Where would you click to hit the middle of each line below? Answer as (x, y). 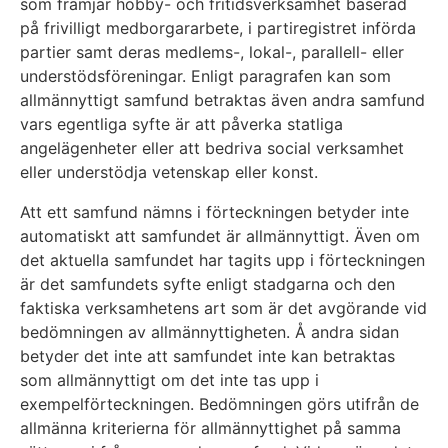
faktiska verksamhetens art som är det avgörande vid (223, 308)
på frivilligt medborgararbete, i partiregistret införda (218, 28)
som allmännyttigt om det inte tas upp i (169, 380)
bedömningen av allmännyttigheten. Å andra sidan (209, 332)
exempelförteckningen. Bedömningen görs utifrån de (219, 404)
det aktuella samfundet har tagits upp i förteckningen (222, 260)
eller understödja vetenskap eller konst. (169, 172)
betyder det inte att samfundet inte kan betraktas (207, 356)
